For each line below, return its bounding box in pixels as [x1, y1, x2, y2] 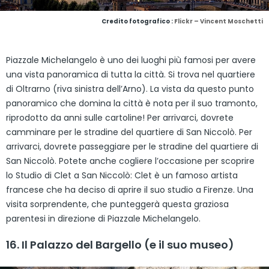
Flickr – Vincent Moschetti [174, 16, 263, 26]
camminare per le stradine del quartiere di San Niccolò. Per [6, 125, 252, 138]
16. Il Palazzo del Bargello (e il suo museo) [6, 237, 234, 252]
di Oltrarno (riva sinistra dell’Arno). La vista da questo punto [6, 82, 254, 95]
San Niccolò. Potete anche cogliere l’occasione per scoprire [6, 154, 255, 167]
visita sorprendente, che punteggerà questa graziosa [6, 198, 229, 210]
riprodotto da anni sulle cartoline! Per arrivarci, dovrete [6, 111, 234, 124]
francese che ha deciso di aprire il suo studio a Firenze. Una [6, 183, 253, 196]
